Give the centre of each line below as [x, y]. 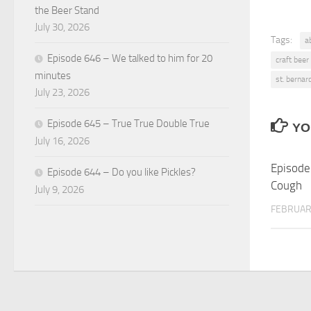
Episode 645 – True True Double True [128, 123]
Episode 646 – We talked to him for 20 [130, 58]
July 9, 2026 [59, 189]
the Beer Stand [67, 10]
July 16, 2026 [62, 141]
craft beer [292, 60]
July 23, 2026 [62, 92]
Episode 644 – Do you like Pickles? [121, 172]
